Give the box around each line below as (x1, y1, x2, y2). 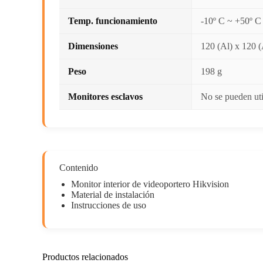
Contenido (59, 163, 98, 173)
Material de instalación (71, 190, 154, 200)
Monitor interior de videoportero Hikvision (71, 179, 229, 189)
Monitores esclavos (68, 92, 143, 102)
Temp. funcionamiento (68, 16, 157, 26)
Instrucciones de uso (71, 200, 146, 210)
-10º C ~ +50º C (201, 16, 261, 26)
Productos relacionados (42, 252, 128, 262)
